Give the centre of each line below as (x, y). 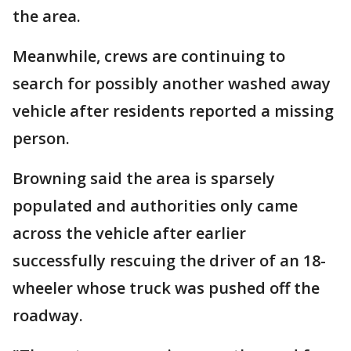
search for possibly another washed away (172, 84)
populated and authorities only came (155, 206)
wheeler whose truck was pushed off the (166, 288)
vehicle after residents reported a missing (173, 111)
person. (41, 139)
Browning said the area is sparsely (144, 179)
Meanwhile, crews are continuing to (149, 56)
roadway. (48, 316)
